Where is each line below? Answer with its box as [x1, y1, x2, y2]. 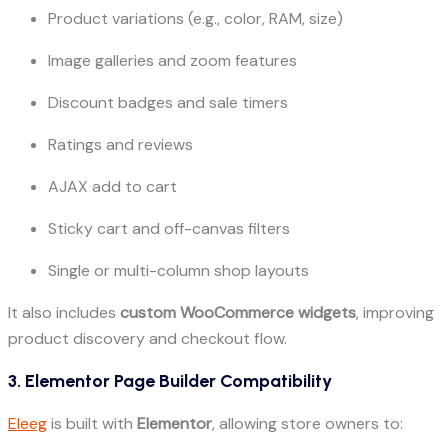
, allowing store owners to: [212, 413, 403, 435]
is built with [47, 413, 137, 435]
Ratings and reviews [48, 134, 193, 156]
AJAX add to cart [48, 176, 177, 198]
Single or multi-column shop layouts [48, 260, 309, 282]
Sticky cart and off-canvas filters [48, 218, 290, 240]
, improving [356, 302, 434, 324]
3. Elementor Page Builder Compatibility [8, 370, 332, 393]
